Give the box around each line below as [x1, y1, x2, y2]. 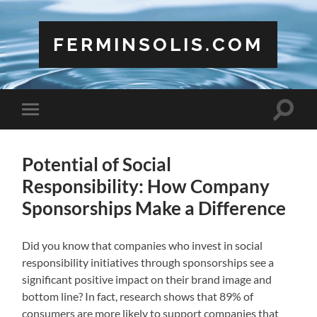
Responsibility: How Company [22, 174, 270, 197]
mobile [33, 125, 67, 138]
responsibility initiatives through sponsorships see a [22, 255, 275, 269]
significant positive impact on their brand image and [22, 272, 272, 286]
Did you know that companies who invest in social [22, 238, 263, 252]
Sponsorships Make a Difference [22, 196, 287, 219]
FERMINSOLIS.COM [53, 33, 264, 55]
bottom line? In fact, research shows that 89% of [22, 289, 254, 303]
